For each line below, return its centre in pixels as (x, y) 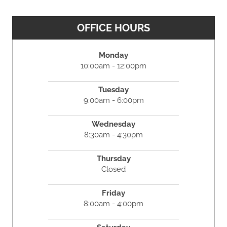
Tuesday (113, 89)
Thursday (113, 158)
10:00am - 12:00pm (113, 66)
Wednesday (113, 124)
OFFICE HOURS (113, 28)
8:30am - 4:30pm (113, 135)
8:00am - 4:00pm (113, 203)
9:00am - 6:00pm (113, 100)
